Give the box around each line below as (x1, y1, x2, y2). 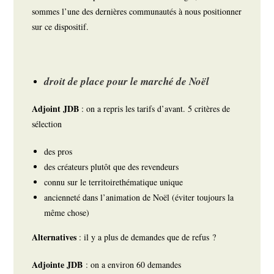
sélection (32, 118, 65, 130)
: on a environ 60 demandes (86, 259, 185, 271)
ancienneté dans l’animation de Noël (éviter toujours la (44, 191, 234, 204)
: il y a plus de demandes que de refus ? (79, 231, 220, 243)
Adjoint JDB (32, 102, 82, 116)
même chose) (44, 207, 90, 219)
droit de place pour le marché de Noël (44, 74, 210, 89)
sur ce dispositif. (32, 21, 92, 33)
